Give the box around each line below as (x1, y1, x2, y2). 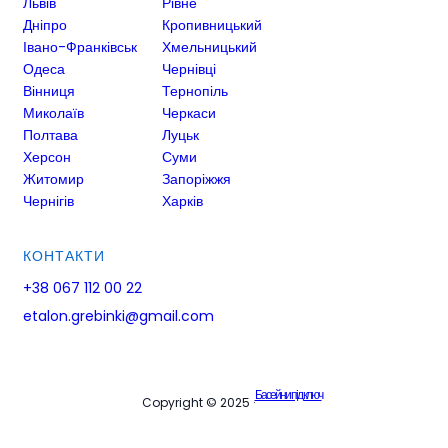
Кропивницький (162, 14, 262, 35)
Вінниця (23, 80, 75, 101)
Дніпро (23, 14, 67, 35)
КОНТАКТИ (23, 245, 105, 266)
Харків (162, 190, 203, 211)
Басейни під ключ (254, 385, 322, 403)
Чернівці (162, 58, 216, 79)
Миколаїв (23, 102, 84, 123)
